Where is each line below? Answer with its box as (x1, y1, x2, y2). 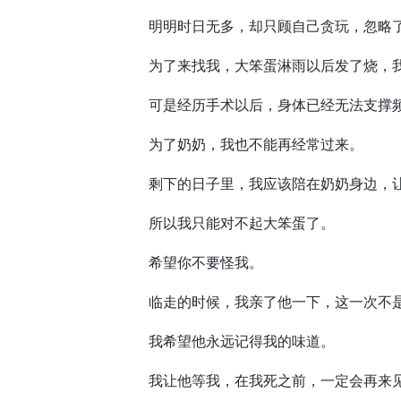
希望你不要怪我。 (120, 252, 263, 272)
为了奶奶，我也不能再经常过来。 (120, 134, 363, 154)
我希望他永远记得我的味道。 (120, 331, 335, 351)
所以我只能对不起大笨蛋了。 (120, 213, 335, 233)
